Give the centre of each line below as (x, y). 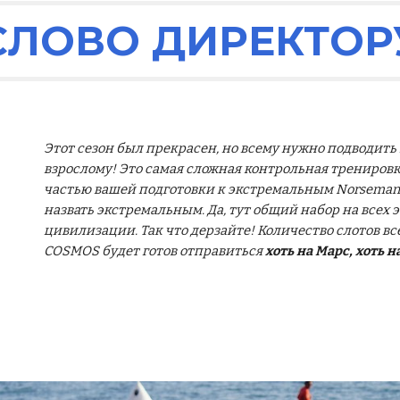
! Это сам (141, 169)
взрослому (78, 169)
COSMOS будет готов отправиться (155, 251)
